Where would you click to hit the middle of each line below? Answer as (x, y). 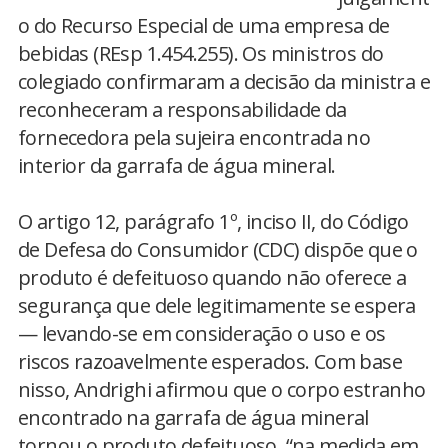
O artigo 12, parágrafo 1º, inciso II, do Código (213, 221)
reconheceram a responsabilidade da (182, 109)
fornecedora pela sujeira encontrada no (194, 137)
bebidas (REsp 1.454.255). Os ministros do (201, 53)
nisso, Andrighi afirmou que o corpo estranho (222, 389)
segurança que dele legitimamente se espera (217, 305)
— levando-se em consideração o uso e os (202, 333)
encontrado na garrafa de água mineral (193, 417)
